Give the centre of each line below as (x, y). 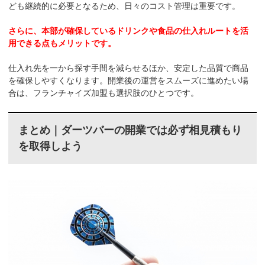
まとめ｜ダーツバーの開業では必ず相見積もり (130, 130)
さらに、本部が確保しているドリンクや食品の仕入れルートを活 (129, 31)
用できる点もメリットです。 (62, 43)
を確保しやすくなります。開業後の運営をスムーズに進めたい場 (129, 81)
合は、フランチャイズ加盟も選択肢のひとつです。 (104, 93)
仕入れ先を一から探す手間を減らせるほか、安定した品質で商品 (129, 68)
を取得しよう (50, 146)
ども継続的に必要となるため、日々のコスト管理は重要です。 (125, 6)
